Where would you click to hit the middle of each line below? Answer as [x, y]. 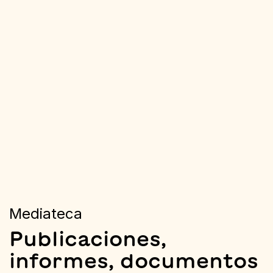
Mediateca [46, 214]
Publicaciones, [88, 238]
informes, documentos [134, 260]
